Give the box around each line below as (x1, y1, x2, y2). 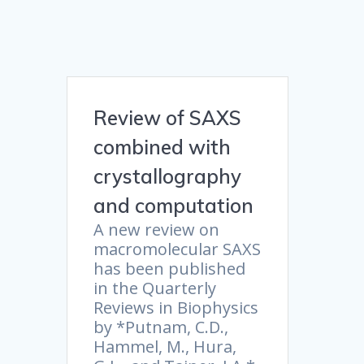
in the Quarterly (93, 277, 217, 300)
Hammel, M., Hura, (93, 336, 237, 358)
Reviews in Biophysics (93, 297, 259, 319)
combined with (93, 135, 232, 160)
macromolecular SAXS (93, 238, 262, 261)
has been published (93, 258, 246, 280)
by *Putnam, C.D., (93, 316, 229, 339)
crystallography (93, 164, 242, 189)
